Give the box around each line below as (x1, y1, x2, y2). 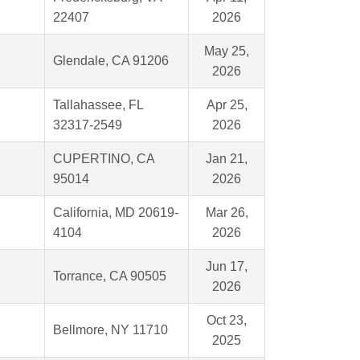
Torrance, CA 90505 (53, 269, 166, 284)
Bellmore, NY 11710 (53, 323, 168, 337)
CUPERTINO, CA (53, 152, 155, 166)
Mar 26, (205, 206, 248, 220)
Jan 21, (206, 152, 247, 166)
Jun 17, (206, 260, 247, 274)
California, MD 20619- (53, 206, 178, 220)
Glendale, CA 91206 (53, 54, 169, 68)
